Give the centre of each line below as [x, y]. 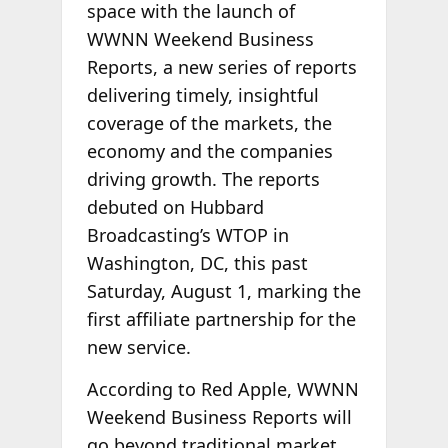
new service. [138, 347]
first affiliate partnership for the [221, 319]
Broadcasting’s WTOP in [187, 235]
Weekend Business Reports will [219, 416]
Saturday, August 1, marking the [223, 291]
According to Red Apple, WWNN [222, 388]
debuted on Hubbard [175, 207]
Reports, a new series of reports [221, 67]
